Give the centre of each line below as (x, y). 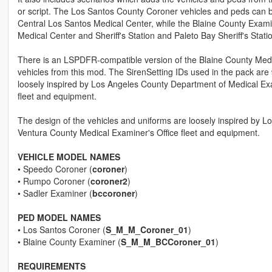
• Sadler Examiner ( (55, 193)
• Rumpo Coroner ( (54, 181)
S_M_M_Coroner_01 (147, 230)
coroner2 (109, 181)
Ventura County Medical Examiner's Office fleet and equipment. (138, 133)
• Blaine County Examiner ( (69, 242)
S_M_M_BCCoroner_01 (168, 242)
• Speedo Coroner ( (55, 169)
